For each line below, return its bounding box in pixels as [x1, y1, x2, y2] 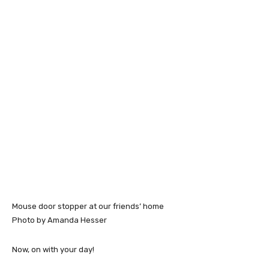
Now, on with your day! [12, 245, 94, 255]
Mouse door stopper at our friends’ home [12, 202, 164, 211]
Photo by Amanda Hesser [12, 216, 107, 225]
